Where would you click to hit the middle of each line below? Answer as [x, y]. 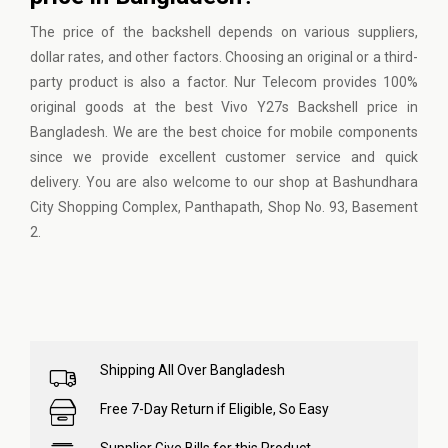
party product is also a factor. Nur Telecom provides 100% [224, 82]
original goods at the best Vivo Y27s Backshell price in [224, 107]
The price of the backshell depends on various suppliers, [224, 32]
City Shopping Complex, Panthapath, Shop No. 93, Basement [224, 207]
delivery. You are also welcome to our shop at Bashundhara [224, 182]
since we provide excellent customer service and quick [224, 157]
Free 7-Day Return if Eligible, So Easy [214, 409]
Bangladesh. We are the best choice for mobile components [224, 132]
